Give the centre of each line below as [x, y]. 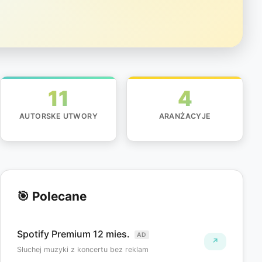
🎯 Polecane [52, 196]
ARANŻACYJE [185, 116]
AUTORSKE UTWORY [58, 116]
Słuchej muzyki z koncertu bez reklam [83, 250]
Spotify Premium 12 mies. [75, 234]
